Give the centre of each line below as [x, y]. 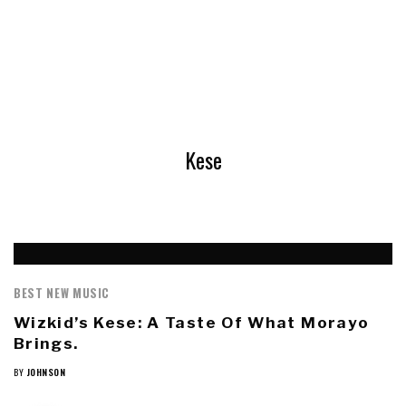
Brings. [46, 343]
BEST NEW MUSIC [62, 293]
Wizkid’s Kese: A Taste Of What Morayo [192, 323]
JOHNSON [45, 372]
